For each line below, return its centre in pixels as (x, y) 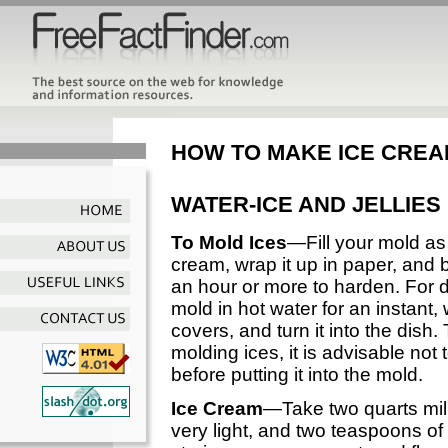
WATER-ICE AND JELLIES (306, 205)
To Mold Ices (229, 243)
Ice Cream (217, 409)
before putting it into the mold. (297, 375)
